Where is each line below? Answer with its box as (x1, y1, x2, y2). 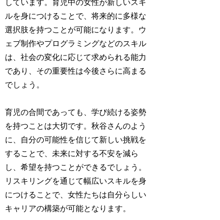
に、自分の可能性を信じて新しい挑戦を (5, 136, 147, 144)
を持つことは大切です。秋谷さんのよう (5, 122, 147, 131)
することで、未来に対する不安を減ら (5, 149, 139, 158)
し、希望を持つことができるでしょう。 (5, 163, 147, 172)
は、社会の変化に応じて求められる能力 (5, 53, 147, 61)
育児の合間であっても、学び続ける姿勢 (5, 108, 147, 117)
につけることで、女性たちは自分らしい (5, 191, 147, 199)
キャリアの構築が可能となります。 (5, 204, 131, 213)
